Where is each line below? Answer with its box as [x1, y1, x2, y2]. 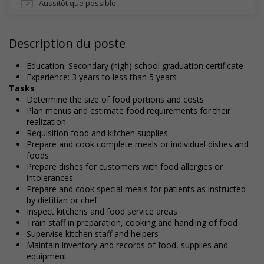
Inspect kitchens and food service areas [27, 206, 177, 217]
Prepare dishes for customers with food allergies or [27, 161, 223, 172]
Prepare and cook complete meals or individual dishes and [27, 138, 249, 150]
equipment [27, 250, 67, 262]
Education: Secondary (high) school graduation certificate [27, 60, 243, 71]
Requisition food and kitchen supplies [27, 127, 168, 138]
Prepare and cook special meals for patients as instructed [27, 183, 246, 194]
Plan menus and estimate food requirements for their [27, 105, 230, 116]
